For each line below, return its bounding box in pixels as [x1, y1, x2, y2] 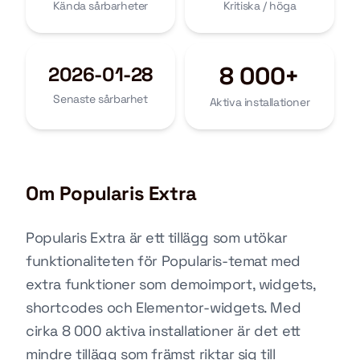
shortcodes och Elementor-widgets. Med [26, 298, 301, 317]
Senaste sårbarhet [53, 92, 148, 106]
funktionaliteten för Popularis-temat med [26, 252, 301, 270]
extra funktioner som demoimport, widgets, [26, 275, 316, 293]
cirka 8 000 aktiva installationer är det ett [26, 321, 301, 340]
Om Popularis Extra [26, 181, 197, 206]
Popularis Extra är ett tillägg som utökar [26, 228, 288, 247]
